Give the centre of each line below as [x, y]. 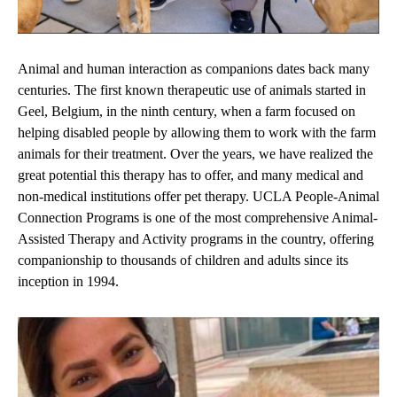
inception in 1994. [68, 282]
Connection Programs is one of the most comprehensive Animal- [198, 218]
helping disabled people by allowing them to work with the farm [197, 133]
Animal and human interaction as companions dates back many [194, 69]
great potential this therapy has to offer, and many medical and [191, 175]
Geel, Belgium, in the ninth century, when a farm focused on [187, 112]
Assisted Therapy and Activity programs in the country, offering [196, 239]
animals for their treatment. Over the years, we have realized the [195, 154]
